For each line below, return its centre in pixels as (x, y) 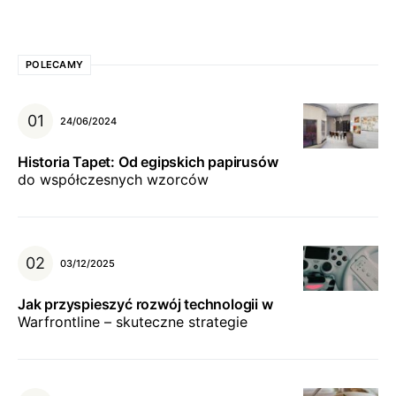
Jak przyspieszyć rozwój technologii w (145, 304)
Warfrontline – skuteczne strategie (133, 322)
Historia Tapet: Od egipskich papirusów (148, 162)
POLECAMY (55, 65)
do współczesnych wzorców (113, 179)
